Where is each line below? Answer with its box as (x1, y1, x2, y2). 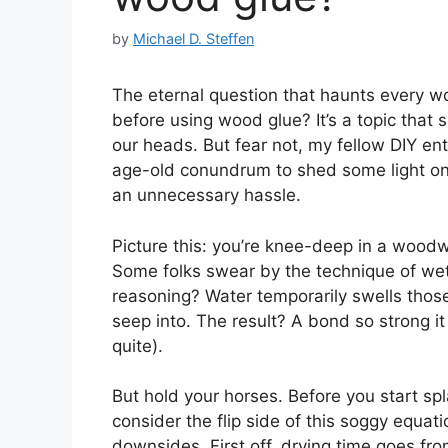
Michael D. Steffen (133, 30, 254, 48)
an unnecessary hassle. (112, 185, 301, 206)
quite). (112, 335, 163, 356)
